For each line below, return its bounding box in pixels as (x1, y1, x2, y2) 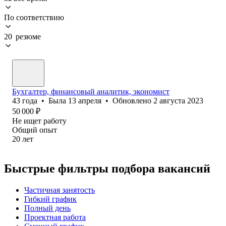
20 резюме (4, 32, 41, 41)
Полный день (24, 203, 71, 212)
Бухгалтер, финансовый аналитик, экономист (12, 87, 169, 96)
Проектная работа (24, 212, 86, 221)
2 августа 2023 (153, 96, 203, 105)
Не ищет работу (12, 116, 67, 125)
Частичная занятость (24, 185, 95, 194)
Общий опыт (12, 125, 57, 134)
